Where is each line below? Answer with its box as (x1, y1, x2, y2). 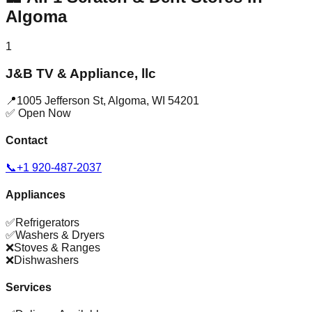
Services (6, 281, 52, 293)
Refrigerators (15, 216, 79, 228)
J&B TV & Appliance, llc (6, 65, 156, 81)
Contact (6, 134, 47, 146)
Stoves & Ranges (14, 241, 100, 253)
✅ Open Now (6, 107, 71, 119)
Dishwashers (14, 253, 79, 266)
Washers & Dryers (15, 228, 104, 241)
